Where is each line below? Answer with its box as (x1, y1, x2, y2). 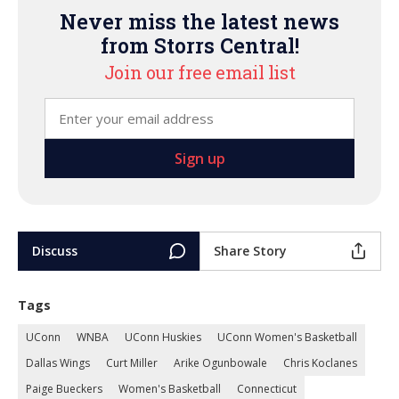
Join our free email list (103, 60, 296, 84)
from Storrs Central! (100, 31, 299, 59)
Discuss (32, 241, 77, 259)
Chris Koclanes (283, 354, 357, 370)
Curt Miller (106, 354, 158, 370)
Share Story (214, 241, 287, 259)
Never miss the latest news (60, 7, 339, 35)
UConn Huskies (125, 329, 201, 345)
